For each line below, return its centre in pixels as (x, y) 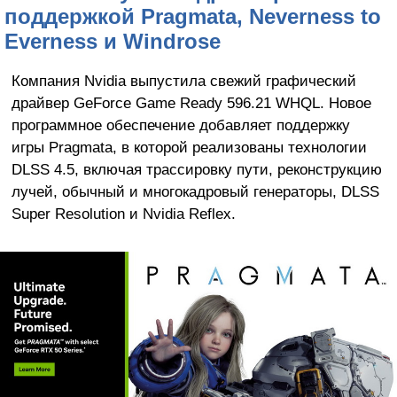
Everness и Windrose (113, 41)
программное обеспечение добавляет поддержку (180, 125)
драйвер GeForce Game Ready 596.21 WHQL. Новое (191, 102)
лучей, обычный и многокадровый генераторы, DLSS (195, 191)
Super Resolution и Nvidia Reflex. (123, 213)
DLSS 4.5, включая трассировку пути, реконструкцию (196, 169)
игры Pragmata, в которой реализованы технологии (189, 147)
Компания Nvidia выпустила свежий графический (183, 80)
